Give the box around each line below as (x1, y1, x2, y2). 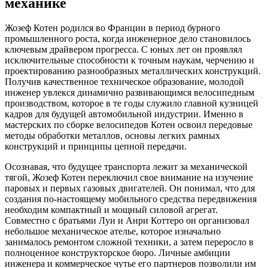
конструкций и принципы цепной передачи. (5, 141, 187, 152)
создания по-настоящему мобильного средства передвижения (5, 194, 257, 205)
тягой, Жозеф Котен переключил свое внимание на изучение (5, 172, 253, 183)
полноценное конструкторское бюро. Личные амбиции (5, 248, 230, 258)
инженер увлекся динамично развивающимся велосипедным (5, 87, 254, 98)
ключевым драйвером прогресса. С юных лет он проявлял (5, 44, 242, 55)
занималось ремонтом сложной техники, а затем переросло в (5, 237, 254, 248)
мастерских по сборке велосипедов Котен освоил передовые (5, 120, 252, 130)
